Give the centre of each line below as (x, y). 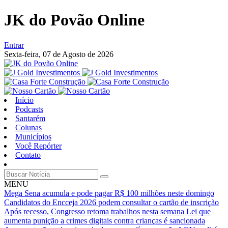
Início (24, 100)
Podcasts (29, 109)
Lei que (198, 211)
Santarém (30, 118)
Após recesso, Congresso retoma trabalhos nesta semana (94, 211)
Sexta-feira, (23, 54)
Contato (28, 155)
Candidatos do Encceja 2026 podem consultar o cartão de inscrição (111, 202)
